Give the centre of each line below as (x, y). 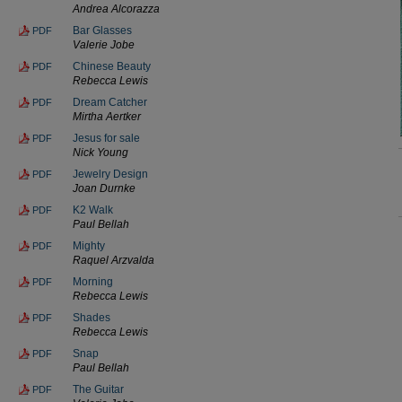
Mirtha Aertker (107, 116)
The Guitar (98, 389)
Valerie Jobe (104, 44)
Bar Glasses (102, 30)
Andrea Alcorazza (116, 9)
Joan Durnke (104, 188)
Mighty (89, 245)
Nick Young (100, 152)
